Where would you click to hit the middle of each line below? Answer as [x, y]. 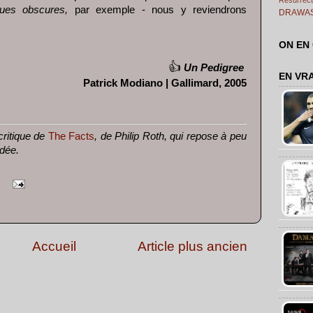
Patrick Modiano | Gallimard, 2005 [165, 83]
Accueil [54, 247]
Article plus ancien [192, 247]
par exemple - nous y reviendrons [157, 9]
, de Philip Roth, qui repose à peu [171, 137]
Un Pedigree [212, 67]
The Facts [71, 137]
